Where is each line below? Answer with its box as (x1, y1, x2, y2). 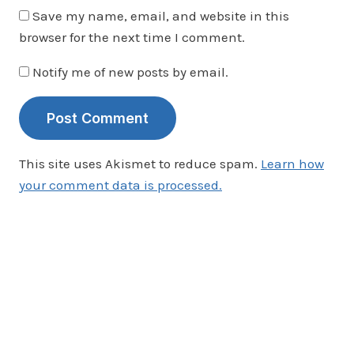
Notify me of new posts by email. (32, 63, 228, 80)
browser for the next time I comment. (19, 28, 245, 45)
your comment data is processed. (19, 176, 222, 193)
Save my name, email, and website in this (32, 7, 289, 24)
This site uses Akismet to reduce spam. (19, 155, 261, 171)
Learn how (261, 155, 324, 171)
